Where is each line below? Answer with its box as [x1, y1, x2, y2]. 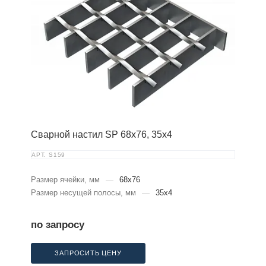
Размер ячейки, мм [31, 175, 100, 185]
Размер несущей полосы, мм [31, 188, 136, 198]
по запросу [31, 219, 84, 231]
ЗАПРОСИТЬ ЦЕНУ [55, 249, 122, 257]
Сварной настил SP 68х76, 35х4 [31, 129, 172, 140]
